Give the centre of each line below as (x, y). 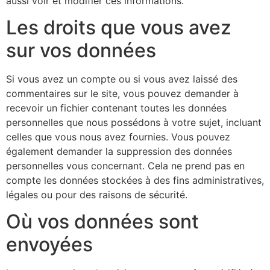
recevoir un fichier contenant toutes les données (116, 108)
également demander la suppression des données (119, 152)
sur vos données (81, 51)
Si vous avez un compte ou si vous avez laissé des (122, 79)
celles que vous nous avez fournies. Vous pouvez (118, 137)
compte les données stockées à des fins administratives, (135, 181)
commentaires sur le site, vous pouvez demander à (122, 94)
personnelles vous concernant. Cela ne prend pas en (125, 166)
